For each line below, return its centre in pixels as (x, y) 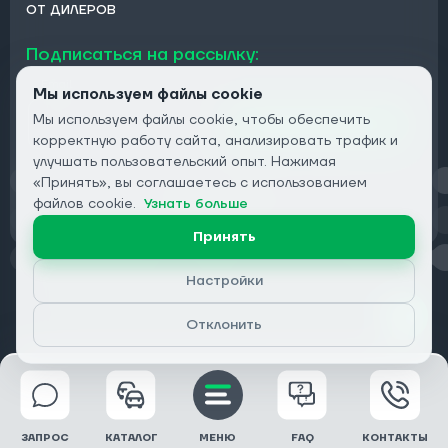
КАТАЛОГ (131, 437)
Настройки (224, 281)
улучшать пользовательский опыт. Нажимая (184, 162)
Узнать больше (196, 204)
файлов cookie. (84, 204)
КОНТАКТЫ (395, 437)
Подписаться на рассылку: (142, 54)
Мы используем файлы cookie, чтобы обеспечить (201, 120)
